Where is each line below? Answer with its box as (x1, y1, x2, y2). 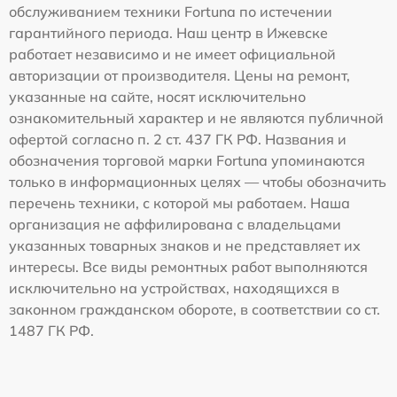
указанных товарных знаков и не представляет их (9, 237, 361, 255)
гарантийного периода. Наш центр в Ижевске (9, 24, 328, 43)
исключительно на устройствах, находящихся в (9, 279, 339, 298)
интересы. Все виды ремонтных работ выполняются (9, 258, 368, 276)
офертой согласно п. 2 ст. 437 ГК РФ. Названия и (9, 130, 346, 149)
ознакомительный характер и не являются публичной (9, 109, 384, 128)
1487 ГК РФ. (9, 322, 94, 340)
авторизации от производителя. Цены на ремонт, (9, 66, 350, 85)
